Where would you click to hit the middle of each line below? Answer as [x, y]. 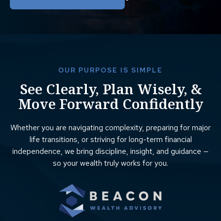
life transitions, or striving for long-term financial [110, 139]
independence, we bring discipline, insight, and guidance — [110, 151]
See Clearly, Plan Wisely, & [110, 89]
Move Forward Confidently [110, 104]
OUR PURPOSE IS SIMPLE [110, 70]
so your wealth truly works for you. [110, 163]
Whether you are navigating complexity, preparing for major [110, 127]
